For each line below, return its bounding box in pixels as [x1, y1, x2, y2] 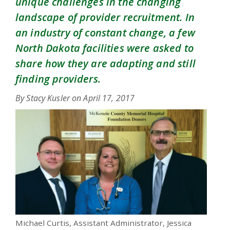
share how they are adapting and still [15, 56, 196, 71]
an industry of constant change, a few [15, 26, 195, 40]
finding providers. [15, 72, 101, 86]
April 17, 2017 [83, 92, 135, 104]
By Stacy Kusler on [15, 92, 84, 104]
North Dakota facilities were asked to [15, 41, 194, 55]
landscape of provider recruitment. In [15, 10, 195, 25]
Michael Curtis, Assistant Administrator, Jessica [15, 218, 191, 228]
